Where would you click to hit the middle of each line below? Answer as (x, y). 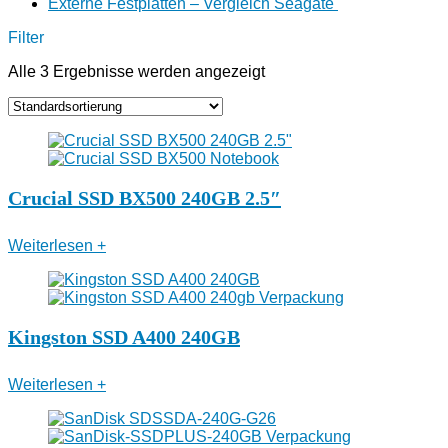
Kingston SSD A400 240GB (124, 337)
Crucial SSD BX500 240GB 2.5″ (144, 198)
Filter (26, 37)
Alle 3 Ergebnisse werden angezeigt (136, 71)
